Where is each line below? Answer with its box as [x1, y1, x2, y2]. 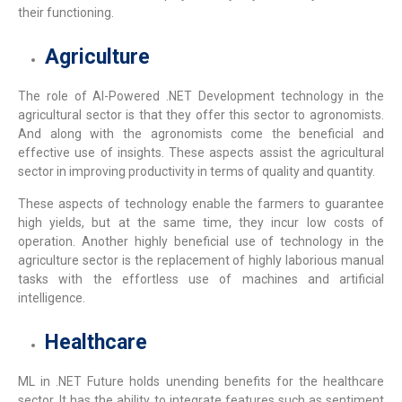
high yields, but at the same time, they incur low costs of [18, 214, 384, 230]
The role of [18, 89, 93, 104]
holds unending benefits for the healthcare [124, 373, 385, 389]
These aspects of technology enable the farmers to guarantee [18, 196, 384, 211]
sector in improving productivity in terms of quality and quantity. [18, 164, 378, 179]
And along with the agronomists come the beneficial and [18, 127, 384, 142]
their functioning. [18, 5, 117, 21]
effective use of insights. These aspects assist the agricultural [18, 145, 384, 161]
